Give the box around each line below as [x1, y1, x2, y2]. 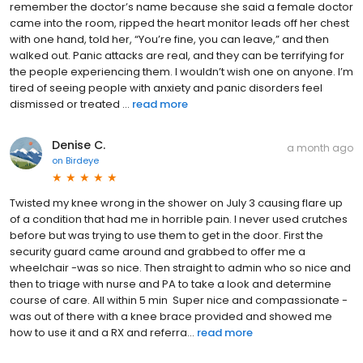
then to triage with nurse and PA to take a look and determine [10, 276, 331, 293]
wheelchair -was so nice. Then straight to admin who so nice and [10, 260, 351, 276]
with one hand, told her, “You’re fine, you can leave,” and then [10, 32, 329, 48]
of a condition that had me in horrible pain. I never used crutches [10, 211, 348, 228]
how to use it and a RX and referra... [10, 325, 194, 341]
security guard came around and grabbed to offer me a [10, 244, 305, 260]
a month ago [287, 141, 353, 156]
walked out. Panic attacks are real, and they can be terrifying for [10, 48, 344, 64]
